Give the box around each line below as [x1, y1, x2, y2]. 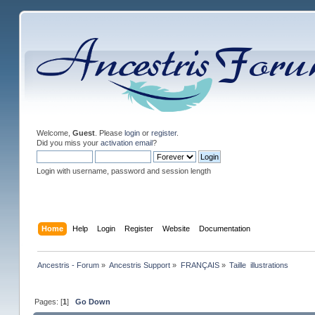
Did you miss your [36, 139, 101, 147]
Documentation [199, 224, 251, 233]
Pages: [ [34, 297, 63, 306]
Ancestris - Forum [37, 260, 100, 269]
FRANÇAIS [180, 260, 219, 269]
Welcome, [36, 129, 72, 137]
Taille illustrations [229, 260, 289, 269]
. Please [94, 129, 124, 137]
